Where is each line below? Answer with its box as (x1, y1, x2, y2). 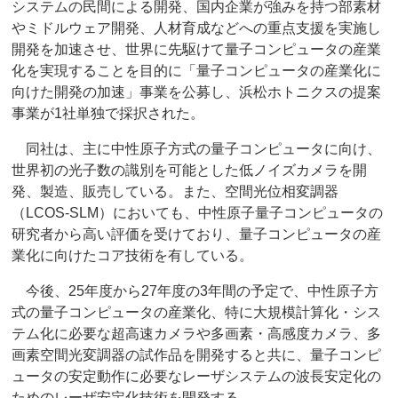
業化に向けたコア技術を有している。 (12, 248, 254, 264)
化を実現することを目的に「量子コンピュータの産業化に (12, 63, 382, 79)
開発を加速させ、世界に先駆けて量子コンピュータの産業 (12, 42, 382, 58)
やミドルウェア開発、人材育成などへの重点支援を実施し (12, 20, 382, 36)
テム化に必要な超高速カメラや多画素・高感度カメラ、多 (12, 326, 382, 342)
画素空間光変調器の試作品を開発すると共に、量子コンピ (12, 347, 382, 363)
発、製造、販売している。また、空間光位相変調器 (12, 184, 339, 200)
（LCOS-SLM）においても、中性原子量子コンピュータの (12, 205, 384, 221)
